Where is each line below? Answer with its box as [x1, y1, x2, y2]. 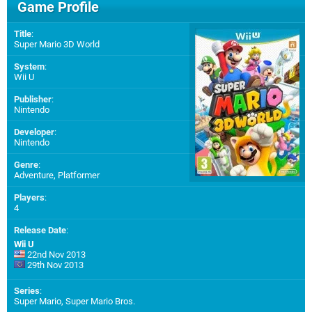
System [14, 61, 45, 72]
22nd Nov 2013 [25, 249, 86, 260]
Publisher [14, 94, 52, 105]
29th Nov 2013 [25, 260, 84, 271]
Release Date [14, 225, 66, 236]
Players [14, 192, 45, 203]
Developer [14, 127, 54, 138]
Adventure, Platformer [14, 170, 100, 181]
